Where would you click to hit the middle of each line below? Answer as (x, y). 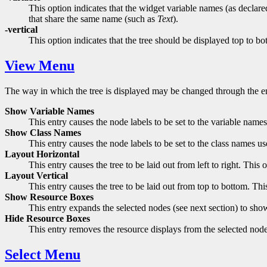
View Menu (40, 66)
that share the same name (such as (93, 19)
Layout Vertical (36, 176)
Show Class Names (43, 133)
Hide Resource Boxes (47, 219)
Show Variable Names (49, 111)
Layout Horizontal (42, 154)
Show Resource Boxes (49, 197)
